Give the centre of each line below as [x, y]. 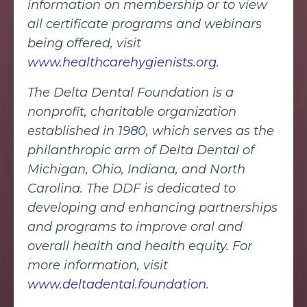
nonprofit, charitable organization [132, 111]
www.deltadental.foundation [117, 284]
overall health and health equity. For [140, 246]
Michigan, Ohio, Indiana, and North [136, 169]
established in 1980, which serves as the [151, 131]
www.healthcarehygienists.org [122, 62]
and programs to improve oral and [135, 226]
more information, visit [98, 265]
